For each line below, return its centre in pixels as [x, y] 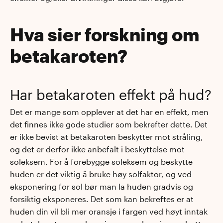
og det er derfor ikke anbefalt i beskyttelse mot [97, 149]
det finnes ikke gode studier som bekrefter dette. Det [109, 124]
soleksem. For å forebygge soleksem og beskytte [101, 162]
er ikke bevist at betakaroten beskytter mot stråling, [107, 137]
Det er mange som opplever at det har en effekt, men [109, 112]
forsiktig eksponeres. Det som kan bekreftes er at [102, 199]
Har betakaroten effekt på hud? [111, 94]
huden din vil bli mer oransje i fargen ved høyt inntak [109, 212]
